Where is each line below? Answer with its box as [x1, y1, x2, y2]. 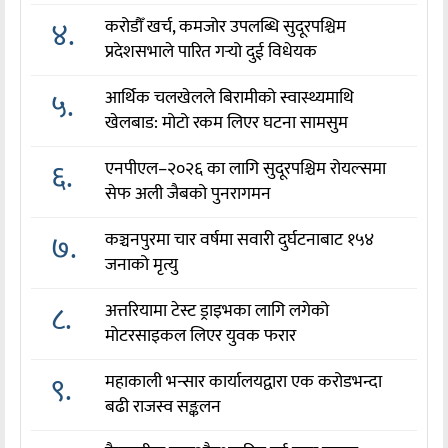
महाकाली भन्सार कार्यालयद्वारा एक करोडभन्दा [105, 367, 383, 398]
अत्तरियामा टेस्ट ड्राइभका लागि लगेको [105, 296, 330, 327]
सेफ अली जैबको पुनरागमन [105, 179, 272, 210]
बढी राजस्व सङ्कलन [105, 392, 222, 423]
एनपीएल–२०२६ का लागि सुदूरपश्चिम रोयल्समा [105, 154, 387, 185]
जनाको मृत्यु [105, 250, 179, 281]
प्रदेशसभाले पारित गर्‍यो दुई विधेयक [105, 37, 318, 68]
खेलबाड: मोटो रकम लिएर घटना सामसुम [105, 108, 349, 139]
